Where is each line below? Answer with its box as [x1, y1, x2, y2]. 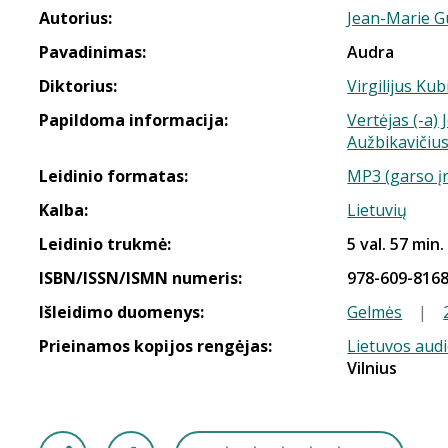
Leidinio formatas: [39, 165, 188, 187]
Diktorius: [39, 75, 117, 97]
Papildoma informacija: [39, 109, 228, 131]
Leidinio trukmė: [39, 233, 171, 255]
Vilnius [347, 357, 398, 379]
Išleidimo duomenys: [39, 301, 204, 323]
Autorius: [39, 7, 112, 29]
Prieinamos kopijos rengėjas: [39, 335, 272, 357]
